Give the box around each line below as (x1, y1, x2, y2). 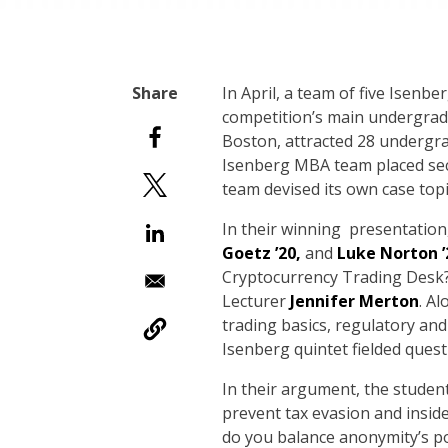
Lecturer (222, 290, 290, 312)
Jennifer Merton (290, 290, 419, 312)
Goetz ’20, (222, 242, 305, 264)
